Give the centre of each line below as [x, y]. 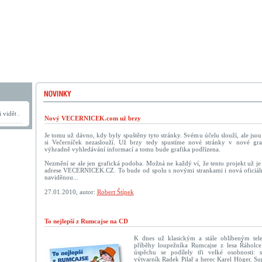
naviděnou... [61, 177]
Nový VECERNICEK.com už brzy [92, 118]
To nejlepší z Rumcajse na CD [86, 221]
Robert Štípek [115, 192]
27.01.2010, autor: [70, 192]
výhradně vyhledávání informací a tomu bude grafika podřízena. [132, 149]
